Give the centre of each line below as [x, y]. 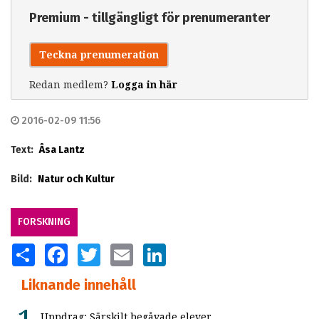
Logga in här [144, 84]
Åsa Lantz [62, 150]
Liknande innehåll [79, 284]
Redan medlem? [70, 84]
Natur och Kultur [76, 179]
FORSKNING [44, 221]
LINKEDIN [186, 249]
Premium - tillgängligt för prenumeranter [150, 17]
